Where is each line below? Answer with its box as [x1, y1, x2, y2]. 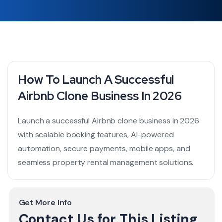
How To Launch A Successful [18, 72, 174, 87]
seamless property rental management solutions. [18, 157, 194, 167]
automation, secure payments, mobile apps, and [18, 143, 190, 154]
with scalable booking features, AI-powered [18, 129, 174, 140]
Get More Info [18, 197, 72, 208]
